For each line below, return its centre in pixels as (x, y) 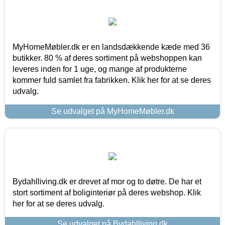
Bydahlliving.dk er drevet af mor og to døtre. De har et (107, 181)
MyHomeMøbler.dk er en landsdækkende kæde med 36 (111, 47)
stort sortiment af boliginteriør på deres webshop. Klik (107, 192)
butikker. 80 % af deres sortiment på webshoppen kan (107, 58)
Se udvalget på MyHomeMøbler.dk (113, 111)
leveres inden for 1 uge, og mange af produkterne (100, 69)
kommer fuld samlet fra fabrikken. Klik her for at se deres (112, 80)
